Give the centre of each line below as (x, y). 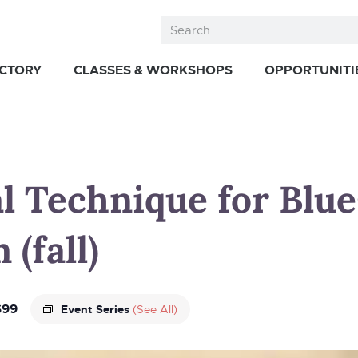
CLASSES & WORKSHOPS (153, 70)
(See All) (155, 309)
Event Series (97, 309)
